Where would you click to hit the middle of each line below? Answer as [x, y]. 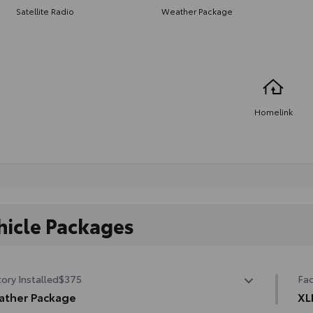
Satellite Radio [45, 10]
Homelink [273, 111]
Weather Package [197, 10]
